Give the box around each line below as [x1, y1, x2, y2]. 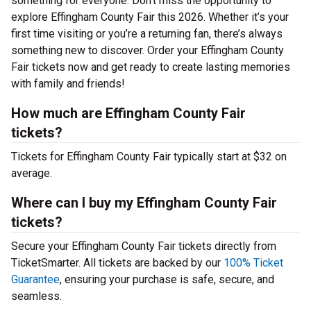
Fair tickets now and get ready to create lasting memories [11, 60, 290, 74]
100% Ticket [224, 256, 283, 269]
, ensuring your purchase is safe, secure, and [60, 273, 274, 286]
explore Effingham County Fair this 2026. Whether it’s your [11, 10, 289, 24]
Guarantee [11, 273, 60, 286]
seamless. [11, 289, 62, 303]
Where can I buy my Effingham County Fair [11, 194, 277, 211]
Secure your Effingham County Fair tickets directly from [11, 239, 276, 253]
